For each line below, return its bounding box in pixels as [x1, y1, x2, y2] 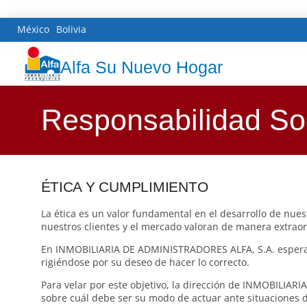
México [17, 23, 49, 36]
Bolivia [56, 23, 86, 36]
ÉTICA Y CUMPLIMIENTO [40, 179, 208, 195]
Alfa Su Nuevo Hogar [60, 57, 223, 77]
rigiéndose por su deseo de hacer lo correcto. [40, 256, 249, 269]
